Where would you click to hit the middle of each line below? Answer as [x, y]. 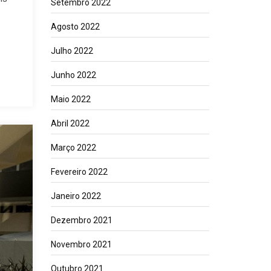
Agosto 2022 [75, 27]
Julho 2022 [72, 51]
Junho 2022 [73, 75]
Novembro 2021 [81, 244]
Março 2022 [73, 148]
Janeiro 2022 [76, 196]
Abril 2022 [70, 123]
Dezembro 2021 [81, 220]
